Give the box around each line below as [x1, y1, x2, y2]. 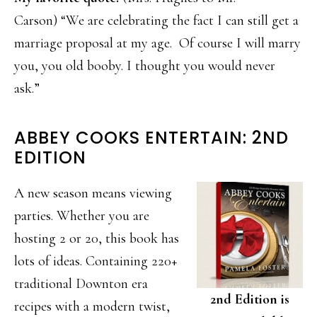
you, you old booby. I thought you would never [14, 57, 275, 74]
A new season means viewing [14, 184, 172, 202]
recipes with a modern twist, [14, 297, 170, 315]
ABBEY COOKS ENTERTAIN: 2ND [14, 125, 289, 149]
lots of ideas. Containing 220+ [14, 252, 178, 270]
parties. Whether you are [14, 207, 149, 224]
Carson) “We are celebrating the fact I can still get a [14, 11, 299, 29]
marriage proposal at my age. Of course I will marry [14, 34, 301, 52]
